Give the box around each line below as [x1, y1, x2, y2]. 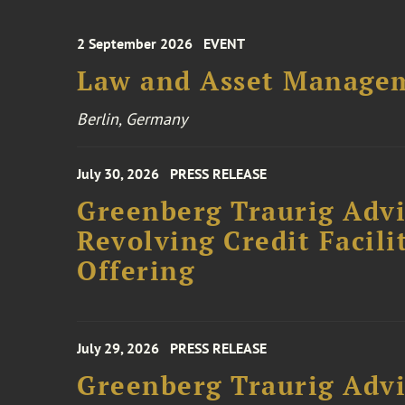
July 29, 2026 [77, 339, 160, 357]
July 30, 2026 [77, 165, 160, 183]
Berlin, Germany [77, 108, 188, 129]
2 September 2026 [77, 34, 193, 52]
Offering [77, 253, 195, 287]
